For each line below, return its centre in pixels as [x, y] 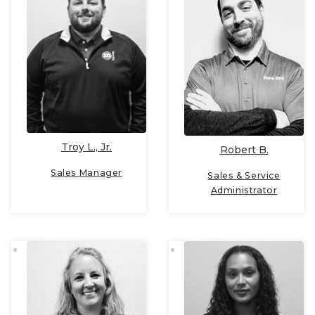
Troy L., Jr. [86, 147]
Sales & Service [244, 176]
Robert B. [244, 150]
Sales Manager [86, 173]
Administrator [244, 191]
